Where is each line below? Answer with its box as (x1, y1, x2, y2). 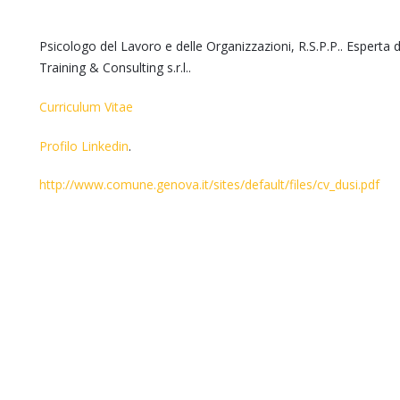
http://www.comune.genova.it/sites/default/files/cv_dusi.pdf (39, 176, 379, 193)
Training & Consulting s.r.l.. (39, 59, 191, 76)
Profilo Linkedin (39, 137, 129, 154)
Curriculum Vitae (39, 98, 133, 115)
